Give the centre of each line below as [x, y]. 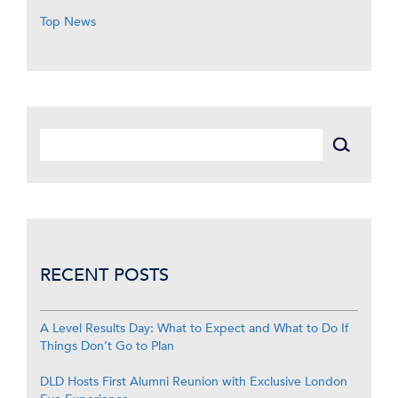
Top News [68, 22]
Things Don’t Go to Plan [107, 346]
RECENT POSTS [104, 275]
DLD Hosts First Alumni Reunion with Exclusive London [194, 382]
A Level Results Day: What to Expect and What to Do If [195, 329]
